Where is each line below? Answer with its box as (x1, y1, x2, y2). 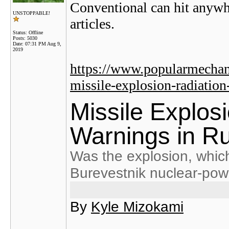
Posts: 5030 (13, 35, 37, 41)
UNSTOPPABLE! (13, 10, 50, 16)
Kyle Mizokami (91, 199, 184, 215)
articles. (70, 16, 114, 32)
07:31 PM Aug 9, (25, 41, 61, 47)
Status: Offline (13, 30, 43, 35)
